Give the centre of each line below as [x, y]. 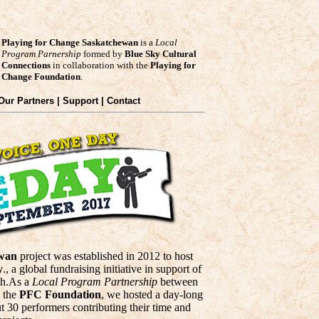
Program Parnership [41, 54]
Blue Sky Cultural [161, 54]
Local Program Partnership [95, 282]
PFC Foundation [60, 294]
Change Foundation [41, 77]
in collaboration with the [100, 65]
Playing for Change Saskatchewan [70, 42]
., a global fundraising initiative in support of [102, 269]
